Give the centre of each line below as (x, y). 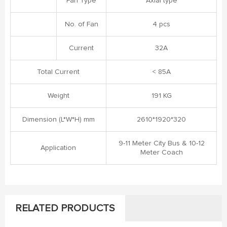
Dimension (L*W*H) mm (58, 119)
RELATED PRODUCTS (65, 208)
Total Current (58, 72)
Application (58, 148)
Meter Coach (161, 152)
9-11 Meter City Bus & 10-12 (161, 143)
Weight (58, 96)
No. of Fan (81, 24)
